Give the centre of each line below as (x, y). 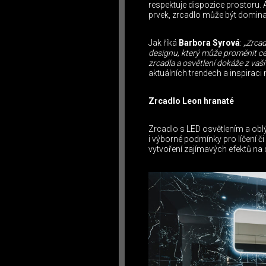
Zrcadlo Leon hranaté (191, 101)
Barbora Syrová (209, 43)
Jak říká (164, 43)
